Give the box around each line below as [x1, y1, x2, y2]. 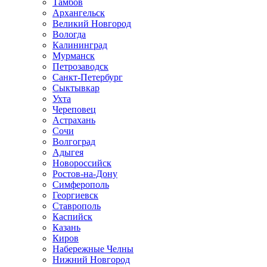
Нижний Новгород [52, 254, 130, 265]
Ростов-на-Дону [52, 168, 117, 179]
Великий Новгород [52, 18, 131, 29]
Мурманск [52, 50, 95, 61]
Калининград [52, 39, 107, 50]
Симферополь [52, 179, 109, 190]
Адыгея [52, 147, 83, 157]
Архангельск [52, 7, 105, 18]
